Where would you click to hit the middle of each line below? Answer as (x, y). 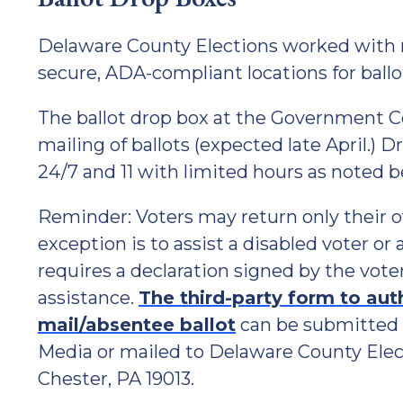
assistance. (88, 298)
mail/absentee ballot (137, 325)
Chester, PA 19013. (116, 379)
